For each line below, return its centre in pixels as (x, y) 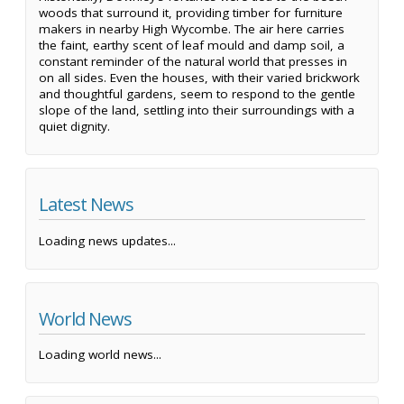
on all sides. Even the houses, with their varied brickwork (199, 78)
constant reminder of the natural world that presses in (193, 62)
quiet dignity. (74, 127)
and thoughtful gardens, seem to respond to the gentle (197, 94)
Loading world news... (100, 355)
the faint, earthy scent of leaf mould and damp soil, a (192, 46)
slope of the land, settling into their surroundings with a (197, 110)
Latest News (86, 205)
